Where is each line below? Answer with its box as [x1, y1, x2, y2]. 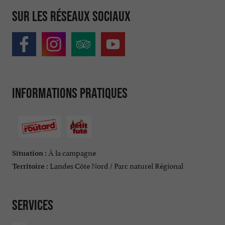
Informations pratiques [12, 85, 128, 101]
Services [12, 196, 53, 213]
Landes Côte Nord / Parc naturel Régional [48, 159, 183, 171]
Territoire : [12, 161, 48, 171]
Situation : [12, 148, 47, 158]
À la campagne [47, 146, 96, 158]
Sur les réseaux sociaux [12, 8, 131, 24]
